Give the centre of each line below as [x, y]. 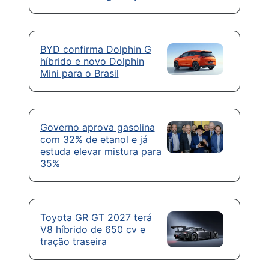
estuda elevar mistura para [101, 151]
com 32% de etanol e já [94, 139]
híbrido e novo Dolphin [92, 61]
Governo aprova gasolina [97, 127]
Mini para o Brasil [79, 73]
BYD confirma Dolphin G [95, 49]
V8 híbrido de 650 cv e [92, 229]
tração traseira [73, 241]
